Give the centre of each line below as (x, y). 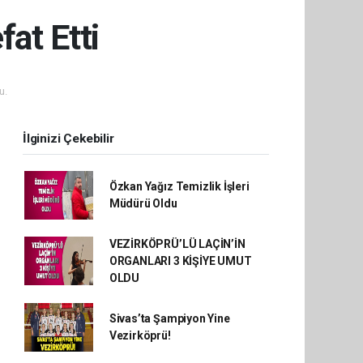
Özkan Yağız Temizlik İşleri (179, 186)
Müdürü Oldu (143, 203)
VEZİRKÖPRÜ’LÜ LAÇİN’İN (177, 243)
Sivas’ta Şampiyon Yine (169, 318)
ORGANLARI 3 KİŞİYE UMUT (180, 261)
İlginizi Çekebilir (68, 138)
